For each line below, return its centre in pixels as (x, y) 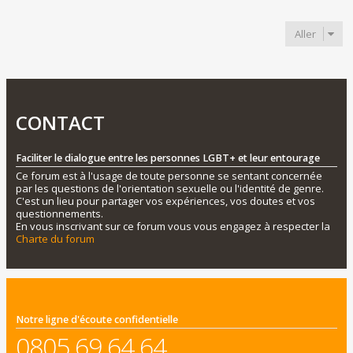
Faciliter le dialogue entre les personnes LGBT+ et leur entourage (168, 158)
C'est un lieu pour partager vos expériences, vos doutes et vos (165, 201)
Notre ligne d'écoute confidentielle (97, 320)
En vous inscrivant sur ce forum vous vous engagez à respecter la (173, 226)
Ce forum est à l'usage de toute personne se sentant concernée (169, 175)
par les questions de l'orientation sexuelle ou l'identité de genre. (170, 188)
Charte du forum (55, 238)
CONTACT (60, 122)
